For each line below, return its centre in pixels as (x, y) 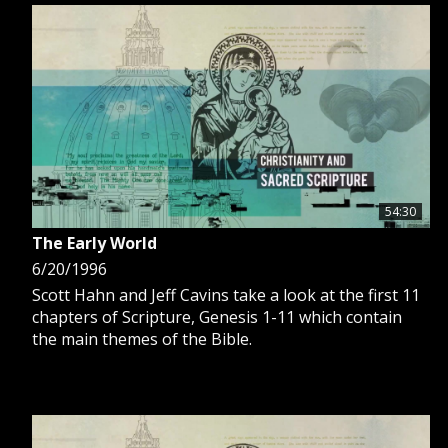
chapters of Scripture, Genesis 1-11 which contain (217, 316)
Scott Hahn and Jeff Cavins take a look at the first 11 (226, 294)
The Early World (94, 242)
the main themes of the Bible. (142, 338)
